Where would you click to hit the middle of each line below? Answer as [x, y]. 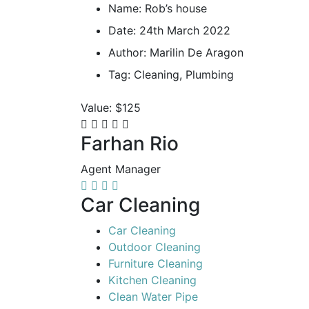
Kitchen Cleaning [152, 280]
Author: [127, 52]
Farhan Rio [130, 143]
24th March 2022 [185, 30]
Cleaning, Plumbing [184, 74]
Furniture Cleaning [156, 263]
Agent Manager [121, 169]
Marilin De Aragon [197, 52]
